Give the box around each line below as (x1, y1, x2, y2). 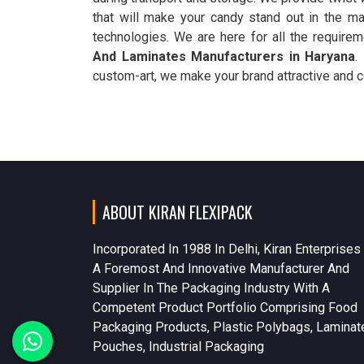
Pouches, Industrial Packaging (93, 338, 264, 354)
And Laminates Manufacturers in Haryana (93, 48, 356, 64)
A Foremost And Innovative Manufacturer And (93, 260, 349, 276)
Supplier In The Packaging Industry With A (93, 279, 330, 296)
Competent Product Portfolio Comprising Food (93, 299, 357, 315)
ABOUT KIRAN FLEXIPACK (102, 199, 253, 224)
